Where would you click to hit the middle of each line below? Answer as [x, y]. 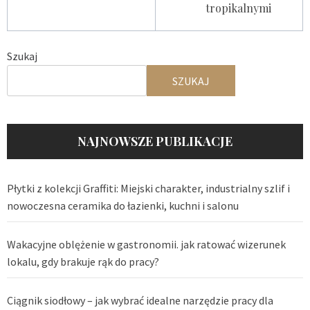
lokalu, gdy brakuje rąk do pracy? [83, 262]
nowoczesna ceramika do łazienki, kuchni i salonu [123, 206]
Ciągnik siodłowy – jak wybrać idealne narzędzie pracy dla [140, 301]
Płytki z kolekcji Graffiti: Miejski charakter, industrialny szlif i [148, 189]
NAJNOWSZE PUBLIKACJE [155, 142]
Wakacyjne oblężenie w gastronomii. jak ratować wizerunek [146, 245]
